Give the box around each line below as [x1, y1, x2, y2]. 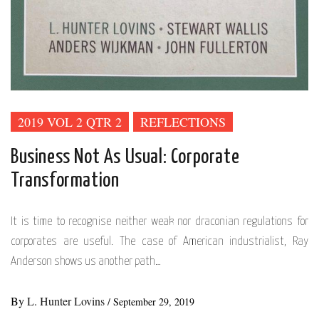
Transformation [11, 171, 120, 192]
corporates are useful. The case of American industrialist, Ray [11, 236, 308, 249]
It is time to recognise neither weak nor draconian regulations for [11, 216, 308, 229]
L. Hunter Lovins [27, 293, 108, 309]
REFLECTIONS [140, 113, 226, 131]
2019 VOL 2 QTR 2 [18, 113, 122, 131]
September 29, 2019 [113, 295, 194, 309]
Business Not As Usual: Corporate [11, 147, 240, 168]
